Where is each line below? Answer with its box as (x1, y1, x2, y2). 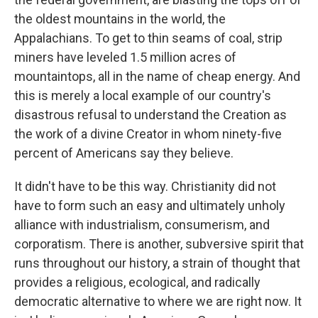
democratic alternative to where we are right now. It (14, 294, 302, 309)
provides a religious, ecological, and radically (14, 275, 261, 290)
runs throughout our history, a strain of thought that (14, 256, 300, 271)
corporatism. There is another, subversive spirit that (14, 236, 304, 252)
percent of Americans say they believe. (14, 146, 234, 161)
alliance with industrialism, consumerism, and (14, 217, 270, 233)
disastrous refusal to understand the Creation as (14, 107, 287, 123)
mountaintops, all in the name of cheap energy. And (14, 69, 300, 84)
